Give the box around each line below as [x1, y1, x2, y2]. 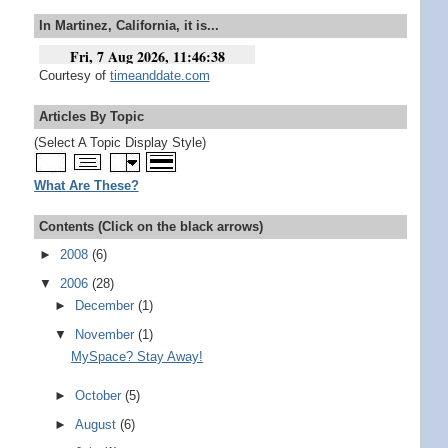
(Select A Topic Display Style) [33, 135, 206, 151]
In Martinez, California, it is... [38, 18, 219, 34]
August [75, 416, 121, 432]
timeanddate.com [109, 67, 210, 83]
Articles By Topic [38, 108, 144, 124]
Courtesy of [38, 67, 110, 83]
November [75, 327, 139, 343]
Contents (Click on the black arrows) [38, 218, 263, 234]
